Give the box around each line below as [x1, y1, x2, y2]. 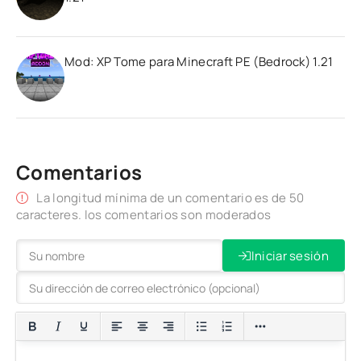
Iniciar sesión [251, 247, 329, 264]
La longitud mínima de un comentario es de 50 [36, 189, 305, 207]
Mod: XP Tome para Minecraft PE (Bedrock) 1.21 [64, 53, 334, 71]
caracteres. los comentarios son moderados [16, 206, 272, 224]
